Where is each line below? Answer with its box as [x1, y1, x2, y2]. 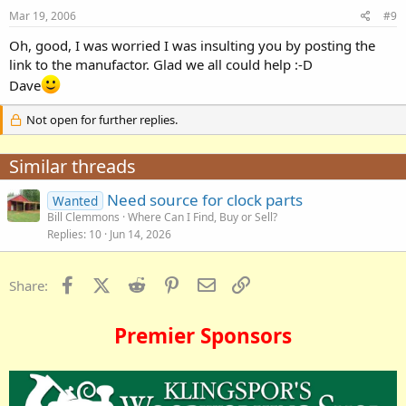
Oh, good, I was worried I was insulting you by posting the [9, 35, 375, 54]
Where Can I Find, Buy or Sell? [128, 208, 277, 225]
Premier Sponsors [114, 322, 292, 350]
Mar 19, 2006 [9, 7, 76, 24]
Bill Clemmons [47, 208, 120, 225]
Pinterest [182, 274, 238, 293]
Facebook [78, 274, 139, 293]
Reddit [148, 274, 188, 293]
